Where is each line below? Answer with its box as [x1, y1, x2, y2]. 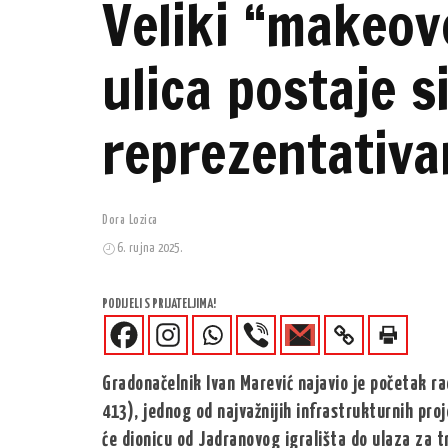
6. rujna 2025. [117, 242, 182, 256]
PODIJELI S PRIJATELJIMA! [102, 298, 216, 312]
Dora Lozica [102, 214, 158, 228]
